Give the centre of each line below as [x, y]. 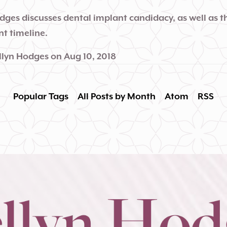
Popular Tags [41, 96]
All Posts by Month [116, 96]
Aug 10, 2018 [90, 56]
